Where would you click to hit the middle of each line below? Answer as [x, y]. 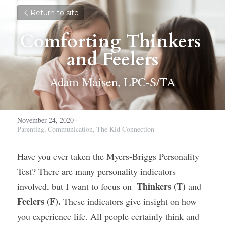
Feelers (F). [40, 201]
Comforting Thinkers [110, 41]
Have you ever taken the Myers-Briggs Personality [108, 156]
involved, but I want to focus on [76, 186]
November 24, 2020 [45, 120]
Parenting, [32, 129]
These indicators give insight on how [130, 201]
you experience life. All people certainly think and [108, 216]
